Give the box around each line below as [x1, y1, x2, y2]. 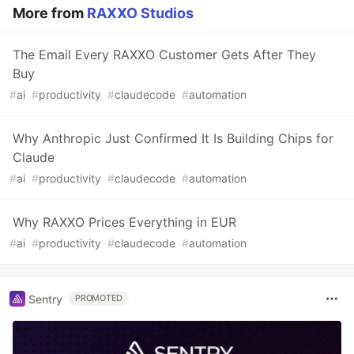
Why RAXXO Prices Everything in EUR [13, 214, 236, 231]
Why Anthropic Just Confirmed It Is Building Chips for [13, 130, 333, 147]
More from [13, 5, 87, 22]
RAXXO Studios [87, 5, 194, 22]
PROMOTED [75, 293, 123, 304]
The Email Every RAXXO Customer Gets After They [13, 47, 316, 63]
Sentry [28, 292, 62, 306]
